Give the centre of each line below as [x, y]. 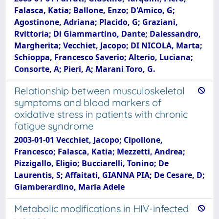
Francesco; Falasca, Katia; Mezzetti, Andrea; [100, 152]
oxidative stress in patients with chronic [101, 114]
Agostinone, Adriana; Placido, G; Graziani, [96, 22]
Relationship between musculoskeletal [99, 91]
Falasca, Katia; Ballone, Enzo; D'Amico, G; [95, 10]
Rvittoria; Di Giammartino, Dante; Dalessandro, [108, 34]
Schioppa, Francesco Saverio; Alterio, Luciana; [104, 57]
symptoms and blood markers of [88, 102]
